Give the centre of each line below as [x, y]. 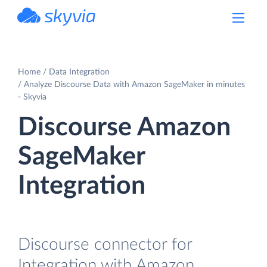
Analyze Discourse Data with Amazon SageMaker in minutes [134, 84]
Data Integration [79, 72]
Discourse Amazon [124, 127]
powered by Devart [70, 29]
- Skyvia [32, 97]
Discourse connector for [105, 244]
